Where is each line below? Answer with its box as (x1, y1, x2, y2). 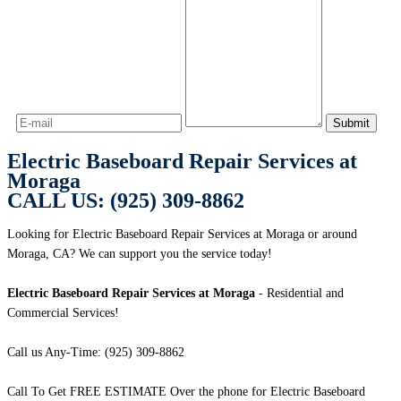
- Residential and (255, 286, 344, 301)
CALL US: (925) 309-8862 (7, 189, 244, 213)
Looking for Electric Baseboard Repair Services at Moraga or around (7, 227, 357, 242)
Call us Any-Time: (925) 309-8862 (7, 346, 184, 360)
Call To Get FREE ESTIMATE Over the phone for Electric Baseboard (7, 385, 365, 399)
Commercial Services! (7, 306, 119, 320)
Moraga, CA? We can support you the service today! (7, 247, 272, 261)
